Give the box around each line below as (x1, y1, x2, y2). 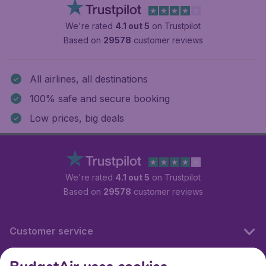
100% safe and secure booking (30, 93, 170, 105)
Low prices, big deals (30, 112, 124, 125)
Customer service (9, 225, 93, 237)
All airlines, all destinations (30, 73, 148, 85)
